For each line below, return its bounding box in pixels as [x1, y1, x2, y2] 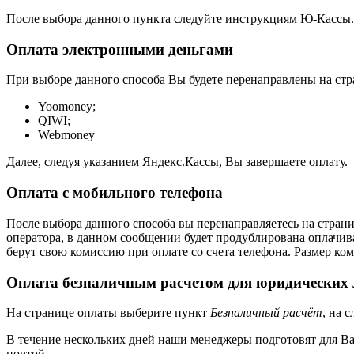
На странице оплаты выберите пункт [6, 306, 210, 320]
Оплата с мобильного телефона [6, 184, 223, 201]
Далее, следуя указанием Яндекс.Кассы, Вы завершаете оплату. [6, 155, 348, 169]
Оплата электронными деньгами [6, 40, 233, 58]
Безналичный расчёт [210, 306, 322, 320]
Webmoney [38, 128, 95, 142]
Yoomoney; [38, 100, 96, 114]
